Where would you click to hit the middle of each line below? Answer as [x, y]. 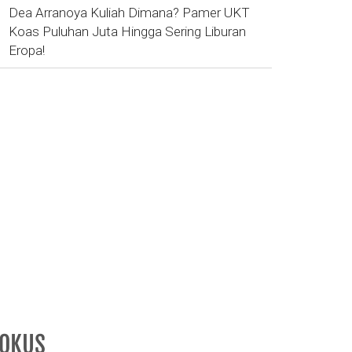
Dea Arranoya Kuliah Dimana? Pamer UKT [129, 12]
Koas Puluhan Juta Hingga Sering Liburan [127, 31]
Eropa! [27, 50]
